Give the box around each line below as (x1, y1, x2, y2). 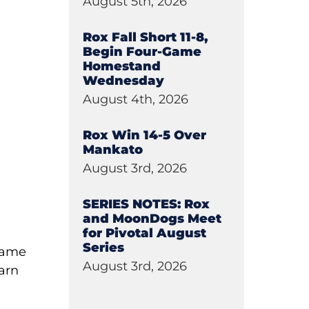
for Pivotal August (82, 226, 206, 241)
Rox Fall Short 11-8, (82, 30, 208, 45)
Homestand (82, 59, 161, 74)
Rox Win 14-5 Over (82, 128, 206, 143)
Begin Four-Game (82, 44, 201, 59)
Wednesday (82, 73, 164, 88)
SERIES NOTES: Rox (82, 197, 210, 212)
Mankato (82, 142, 143, 157)
